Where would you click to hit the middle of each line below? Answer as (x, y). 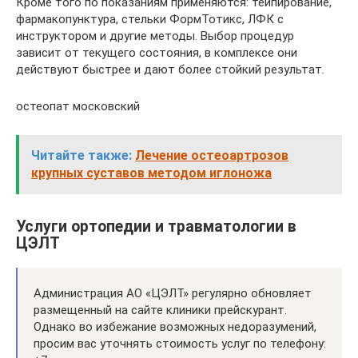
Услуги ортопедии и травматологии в (156, 226)
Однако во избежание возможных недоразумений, (175, 326)
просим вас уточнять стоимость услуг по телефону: (180, 343)
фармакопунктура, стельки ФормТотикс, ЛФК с (150, 20)
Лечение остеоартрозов (212, 156)
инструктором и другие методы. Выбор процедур (155, 36)
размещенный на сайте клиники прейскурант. (160, 310)
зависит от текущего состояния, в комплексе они (157, 53)
